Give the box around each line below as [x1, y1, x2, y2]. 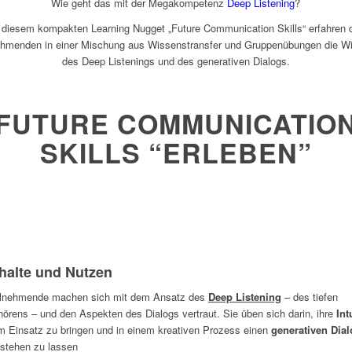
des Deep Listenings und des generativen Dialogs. [61, 53, 290, 69]
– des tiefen [280, 289, 338, 305]
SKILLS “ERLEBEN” [39, 134, 312, 172]
